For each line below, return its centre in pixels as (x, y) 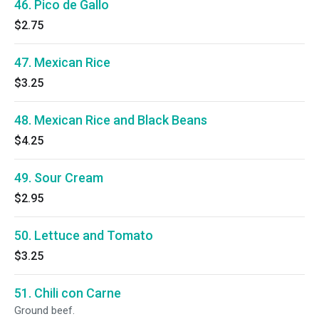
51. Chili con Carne (68, 293)
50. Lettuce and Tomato (84, 235)
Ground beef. (45, 310)
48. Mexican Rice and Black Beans (111, 120)
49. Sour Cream (59, 178)
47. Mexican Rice (62, 62)
